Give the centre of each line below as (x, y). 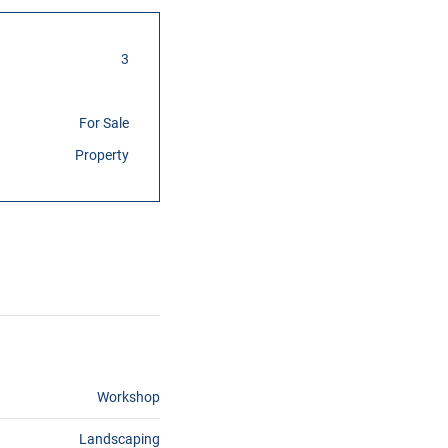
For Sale (104, 123)
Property (102, 155)
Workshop (128, 397)
